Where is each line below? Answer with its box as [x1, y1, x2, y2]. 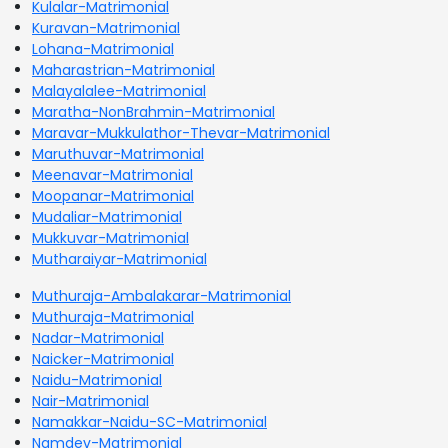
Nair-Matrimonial [32, 390, 149, 411]
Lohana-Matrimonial [32, 38, 174, 59]
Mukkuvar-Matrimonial [32, 227, 189, 248]
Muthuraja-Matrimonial [32, 306, 194, 327]
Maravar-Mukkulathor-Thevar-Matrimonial [32, 122, 330, 143]
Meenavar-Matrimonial [32, 164, 193, 185]
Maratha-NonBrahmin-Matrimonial [32, 101, 275, 122]
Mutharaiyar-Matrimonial [32, 248, 207, 269]
